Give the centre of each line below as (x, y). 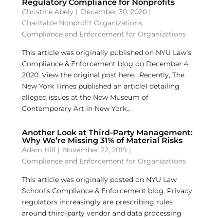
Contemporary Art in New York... (76, 109)
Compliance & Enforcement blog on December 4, (106, 64)
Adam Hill (38, 150)
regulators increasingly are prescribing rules (97, 202)
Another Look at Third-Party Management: (107, 133)
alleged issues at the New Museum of (85, 97)
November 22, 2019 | (97, 150)
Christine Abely (47, 12)
